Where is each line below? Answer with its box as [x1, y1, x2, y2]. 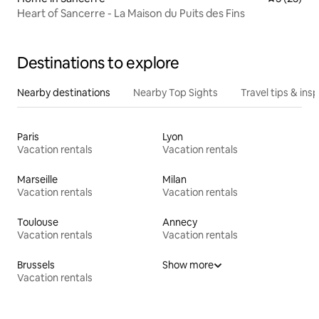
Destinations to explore [17, 52, 179, 73]
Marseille [17, 172, 58, 186]
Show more [162, 258, 214, 271]
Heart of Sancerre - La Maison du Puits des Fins [17, 6, 245, 20]
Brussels [17, 258, 55, 271]
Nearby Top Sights [133, 85, 218, 99]
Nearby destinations [17, 85, 110, 99]
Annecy [162, 215, 197, 229]
